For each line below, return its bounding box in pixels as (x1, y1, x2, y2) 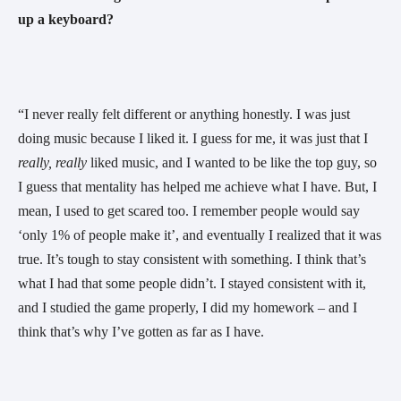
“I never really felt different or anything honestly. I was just (18, 106, 350, 122)
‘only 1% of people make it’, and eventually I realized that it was (18, 226, 381, 243)
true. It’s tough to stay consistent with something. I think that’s (18, 251, 366, 267)
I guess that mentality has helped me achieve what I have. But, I (18, 178, 377, 194)
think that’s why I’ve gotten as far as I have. (18, 323, 268, 339)
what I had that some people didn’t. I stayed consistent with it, (18, 275, 366, 291)
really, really (18, 154, 90, 170)
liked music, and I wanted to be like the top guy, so (90, 154, 377, 170)
